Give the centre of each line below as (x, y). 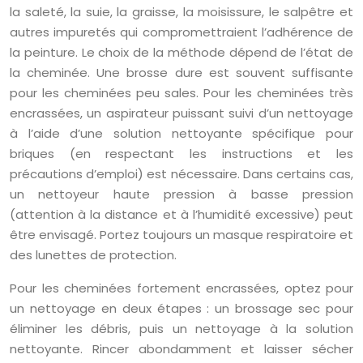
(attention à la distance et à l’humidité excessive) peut (181, 214)
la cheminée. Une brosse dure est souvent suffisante (181, 72)
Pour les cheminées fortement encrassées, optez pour (181, 288)
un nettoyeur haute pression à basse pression (181, 194)
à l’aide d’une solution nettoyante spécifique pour (181, 133)
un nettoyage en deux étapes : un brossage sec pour (181, 308)
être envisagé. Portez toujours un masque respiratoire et (181, 234)
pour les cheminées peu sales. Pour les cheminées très (181, 92)
